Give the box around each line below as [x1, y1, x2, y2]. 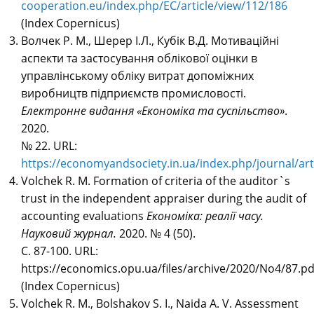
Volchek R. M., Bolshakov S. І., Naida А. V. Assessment [21, 296, 299, 312]
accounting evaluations [21, 208, 146, 224]
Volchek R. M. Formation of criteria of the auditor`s [21, 173, 290, 189]
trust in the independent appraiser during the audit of [21, 191, 306, 207]
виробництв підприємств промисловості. [21, 86, 246, 102]
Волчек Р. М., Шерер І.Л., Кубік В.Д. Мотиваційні [21, 33, 279, 49]
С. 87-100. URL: [21, 243, 98, 259]
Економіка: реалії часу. [146, 208, 264, 224]
